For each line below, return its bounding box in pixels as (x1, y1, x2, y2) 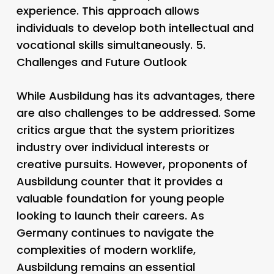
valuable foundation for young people (16, 190, 224, 206)
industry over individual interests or (16, 139, 210, 155)
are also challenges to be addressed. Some (16, 105, 256, 120)
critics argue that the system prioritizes (16, 122, 235, 138)
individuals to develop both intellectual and (16, 20, 254, 35)
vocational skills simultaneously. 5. (16, 37, 206, 53)
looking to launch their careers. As (16, 207, 204, 223)
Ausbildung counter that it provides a (16, 173, 223, 189)
